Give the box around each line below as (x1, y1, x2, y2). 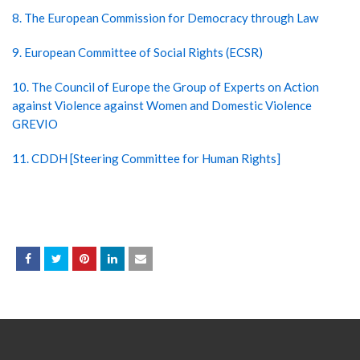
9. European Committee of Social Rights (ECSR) (12, 45, 263, 59)
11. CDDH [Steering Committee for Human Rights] (12, 151, 280, 166)
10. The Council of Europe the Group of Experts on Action (12, 80, 319, 94)
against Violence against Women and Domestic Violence (12, 98, 312, 112)
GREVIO (12, 117, 58, 131)
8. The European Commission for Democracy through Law (12, 10, 318, 25)
